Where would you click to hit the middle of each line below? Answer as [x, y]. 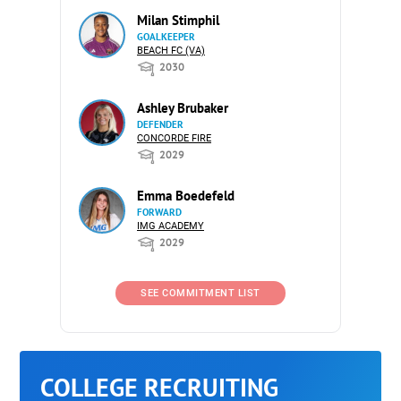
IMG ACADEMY [171, 226]
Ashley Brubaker [183, 107]
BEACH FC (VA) [171, 50]
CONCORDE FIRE [174, 138]
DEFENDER [160, 124]
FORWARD [159, 212]
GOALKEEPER [166, 36]
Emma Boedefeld [186, 195]
